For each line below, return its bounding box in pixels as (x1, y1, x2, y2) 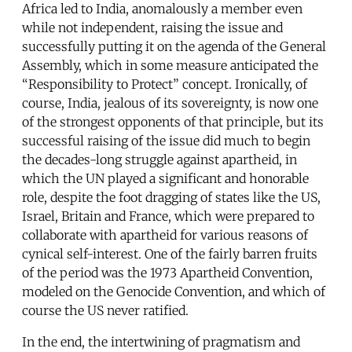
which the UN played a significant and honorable (22, 170, 309, 187)
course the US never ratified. (22, 302, 189, 319)
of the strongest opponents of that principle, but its (22, 114, 324, 130)
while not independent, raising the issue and (22, 20, 283, 36)
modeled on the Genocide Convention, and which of (22, 284, 325, 300)
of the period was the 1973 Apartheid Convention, (22, 265, 313, 281)
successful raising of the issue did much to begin (22, 133, 310, 149)
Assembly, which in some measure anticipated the (22, 57, 318, 74)
